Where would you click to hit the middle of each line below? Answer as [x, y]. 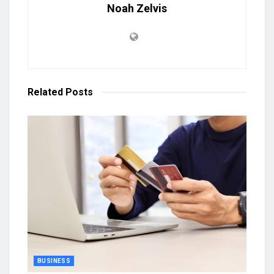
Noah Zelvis [137, 8]
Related [45, 92]
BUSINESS [54, 261]
